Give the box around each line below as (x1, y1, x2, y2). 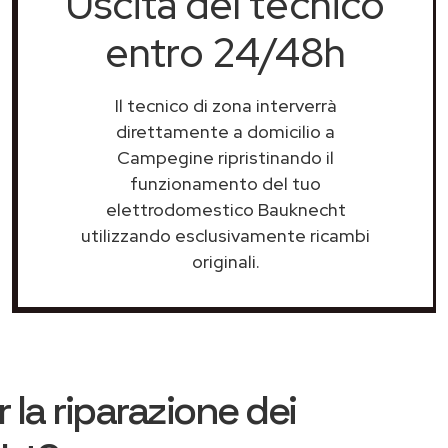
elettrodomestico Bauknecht (105, 198, 346, 221)
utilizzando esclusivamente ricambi (81, 224, 370, 247)
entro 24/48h (105, 26, 346, 79)
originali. (191, 250, 260, 273)
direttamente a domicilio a (116, 120, 335, 143)
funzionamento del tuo (130, 172, 321, 195)
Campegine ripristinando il (117, 146, 334, 169)
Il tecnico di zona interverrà (114, 94, 337, 117)
